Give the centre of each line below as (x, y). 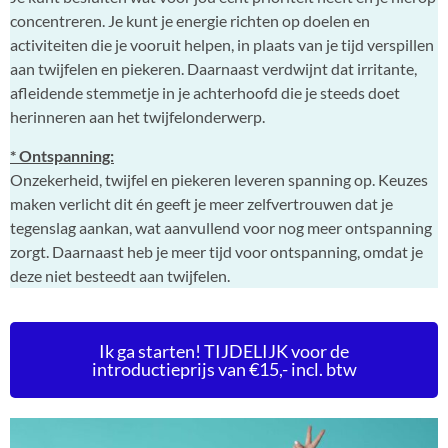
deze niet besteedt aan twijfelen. (121, 275)
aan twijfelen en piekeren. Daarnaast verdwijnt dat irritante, (213, 69)
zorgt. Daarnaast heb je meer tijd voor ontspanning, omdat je (216, 251)
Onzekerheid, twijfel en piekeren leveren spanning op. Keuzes (219, 179)
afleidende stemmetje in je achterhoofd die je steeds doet (205, 93)
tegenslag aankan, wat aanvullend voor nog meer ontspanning (221, 227)
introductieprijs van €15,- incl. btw (224, 369)
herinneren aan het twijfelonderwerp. (137, 117)
